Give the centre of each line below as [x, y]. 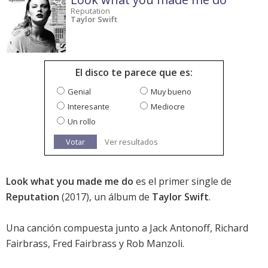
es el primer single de [182, 182]
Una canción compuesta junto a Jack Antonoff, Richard [127, 228]
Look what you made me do [70, 182]
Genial [79, 92]
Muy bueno [171, 92]
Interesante [89, 107]
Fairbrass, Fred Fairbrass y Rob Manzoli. [95, 244]
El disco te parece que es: [134, 73]
